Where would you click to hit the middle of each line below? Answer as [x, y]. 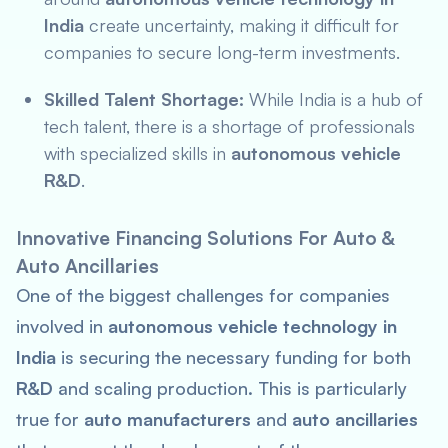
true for [50, 419]
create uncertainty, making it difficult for [241, 25]
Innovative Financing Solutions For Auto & [205, 238]
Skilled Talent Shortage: [144, 99]
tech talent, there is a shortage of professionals [229, 126]
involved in [62, 326]
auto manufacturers [167, 419]
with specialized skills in [137, 153]
